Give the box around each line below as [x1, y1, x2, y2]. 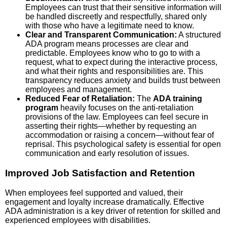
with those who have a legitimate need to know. [25, 21, 194, 30]
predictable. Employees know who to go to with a [25, 49, 200, 58]
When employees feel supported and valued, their [5, 188, 183, 197]
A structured [177, 30, 221, 40]
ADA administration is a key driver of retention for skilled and [5, 206, 220, 215]
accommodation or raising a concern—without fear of [25, 131, 214, 140]
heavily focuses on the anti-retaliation [58, 103, 194, 112]
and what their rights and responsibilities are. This [25, 67, 203, 76]
